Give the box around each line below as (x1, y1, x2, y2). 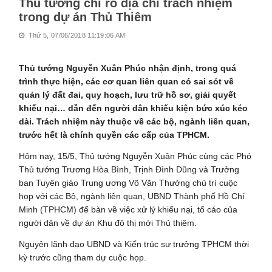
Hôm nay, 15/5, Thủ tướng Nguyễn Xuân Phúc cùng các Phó (19, 151, 252, 161)
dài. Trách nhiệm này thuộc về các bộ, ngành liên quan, (19, 116, 250, 126)
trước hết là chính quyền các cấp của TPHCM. (19, 129, 210, 140)
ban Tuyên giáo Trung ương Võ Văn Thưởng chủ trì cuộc (19, 177, 238, 188)
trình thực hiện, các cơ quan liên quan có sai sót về (19, 76, 234, 86)
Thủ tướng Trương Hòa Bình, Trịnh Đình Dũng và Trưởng (19, 164, 240, 174)
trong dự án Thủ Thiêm (19, 10, 152, 24)
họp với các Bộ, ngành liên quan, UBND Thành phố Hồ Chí (19, 191, 245, 201)
